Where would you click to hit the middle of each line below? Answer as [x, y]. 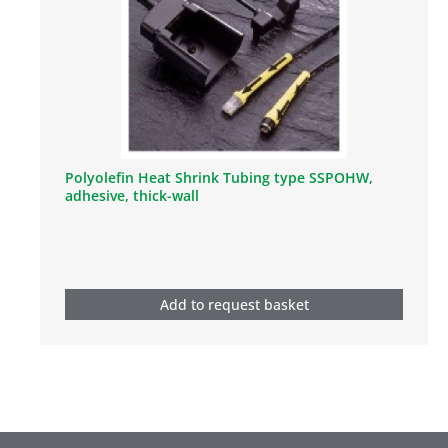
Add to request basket [234, 304]
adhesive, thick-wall [132, 195]
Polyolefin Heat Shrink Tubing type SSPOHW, [219, 177]
